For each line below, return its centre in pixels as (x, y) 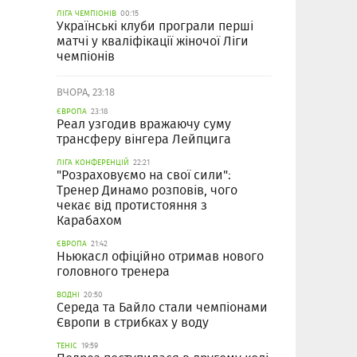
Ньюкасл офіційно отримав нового (160, 257)
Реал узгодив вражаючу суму (144, 124)
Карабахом (89, 221)
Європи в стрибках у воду (133, 323)
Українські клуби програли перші (155, 26)
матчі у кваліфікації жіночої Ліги (153, 41)
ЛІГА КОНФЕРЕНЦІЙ (93, 163)
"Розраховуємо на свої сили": (144, 175)
